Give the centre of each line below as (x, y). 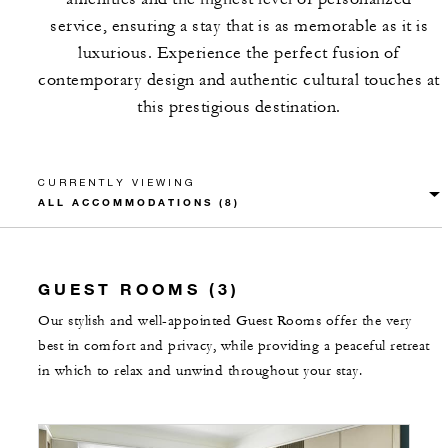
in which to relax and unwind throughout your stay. (200, 371)
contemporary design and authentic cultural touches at (239, 80)
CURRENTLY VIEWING (117, 182)
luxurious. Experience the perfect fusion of (239, 53)
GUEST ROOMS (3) (139, 288)
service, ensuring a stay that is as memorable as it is (239, 26)
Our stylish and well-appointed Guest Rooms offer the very (225, 321)
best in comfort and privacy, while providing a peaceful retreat (234, 346)
